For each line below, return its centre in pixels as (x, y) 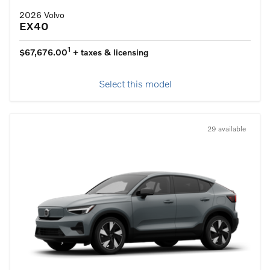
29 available (227, 129)
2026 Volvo (42, 15)
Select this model (135, 85)
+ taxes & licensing (109, 53)
